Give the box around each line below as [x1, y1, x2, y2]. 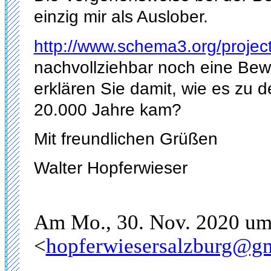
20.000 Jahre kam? [33, 100, 181, 119]
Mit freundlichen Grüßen [33, 129, 218, 148]
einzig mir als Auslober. [33, 7, 208, 27]
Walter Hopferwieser [33, 158, 188, 178]
